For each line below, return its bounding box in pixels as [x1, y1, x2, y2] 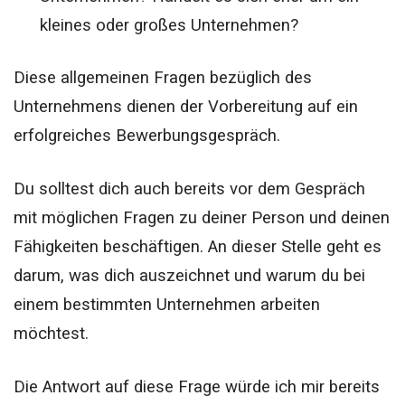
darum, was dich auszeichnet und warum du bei [14, 266, 365, 286]
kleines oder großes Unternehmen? [39, 15, 298, 36]
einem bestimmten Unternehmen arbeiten [14, 295, 320, 315]
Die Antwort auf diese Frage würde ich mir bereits [14, 377, 380, 398]
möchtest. [14, 324, 89, 344]
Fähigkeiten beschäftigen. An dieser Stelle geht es [14, 237, 381, 257]
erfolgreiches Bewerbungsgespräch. [14, 125, 280, 146]
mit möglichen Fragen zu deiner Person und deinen [14, 208, 390, 228]
